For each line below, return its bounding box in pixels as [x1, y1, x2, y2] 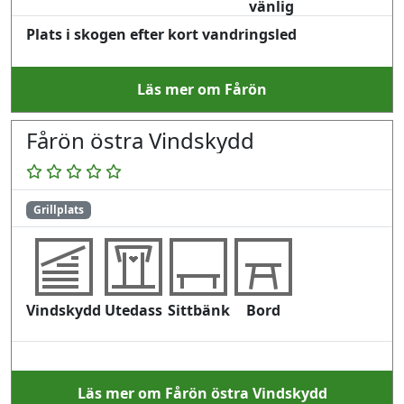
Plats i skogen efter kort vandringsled [26, 24, 297, 45]
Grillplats [32, 202, 84, 218]
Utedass [105, 300, 162, 321]
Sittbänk [167, 300, 230, 321]
